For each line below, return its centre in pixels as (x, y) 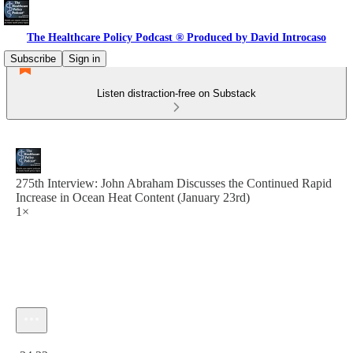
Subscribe (33, 59)
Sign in (84, 59)
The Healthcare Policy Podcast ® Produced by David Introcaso (176, 37)
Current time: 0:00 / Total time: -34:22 (109, 339)
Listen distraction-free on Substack (176, 93)
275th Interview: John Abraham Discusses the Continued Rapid (174, 183)
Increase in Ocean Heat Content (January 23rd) (133, 197)
